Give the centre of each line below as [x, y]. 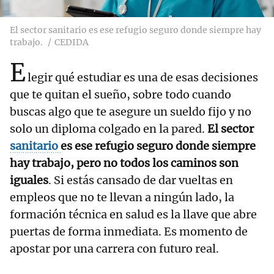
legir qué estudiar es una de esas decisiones [143, 78]
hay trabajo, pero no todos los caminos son [124, 163]
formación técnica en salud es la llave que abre [133, 215]
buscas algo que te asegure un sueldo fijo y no [131, 112]
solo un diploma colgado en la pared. [109, 129]
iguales [29, 180]
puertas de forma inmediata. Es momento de [129, 232]
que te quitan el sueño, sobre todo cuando [120, 95]
